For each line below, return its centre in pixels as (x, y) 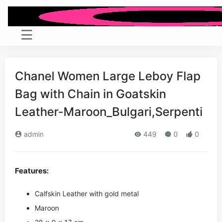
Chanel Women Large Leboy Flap (108, 76)
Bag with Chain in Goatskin (90, 94)
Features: (32, 171)
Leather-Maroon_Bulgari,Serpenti (109, 112)
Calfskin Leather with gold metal (87, 194)
